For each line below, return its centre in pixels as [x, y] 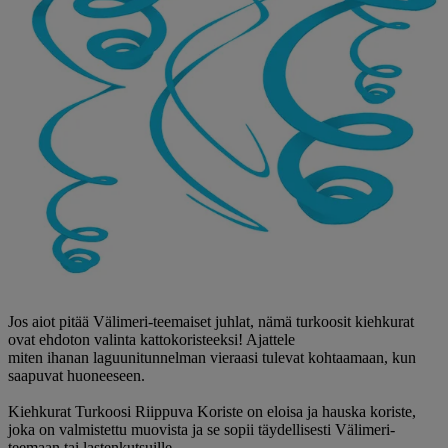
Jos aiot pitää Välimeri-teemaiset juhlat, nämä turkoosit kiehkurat [211, 321]
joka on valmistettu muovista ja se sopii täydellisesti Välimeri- [201, 429]
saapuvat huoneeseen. [78, 375]
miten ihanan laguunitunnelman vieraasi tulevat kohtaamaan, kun [212, 357]
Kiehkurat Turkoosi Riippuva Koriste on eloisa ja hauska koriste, [212, 411]
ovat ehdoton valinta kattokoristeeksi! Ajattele [151, 339]
